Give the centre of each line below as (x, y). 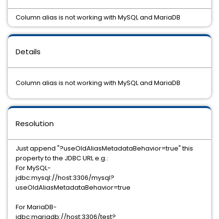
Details (28, 52)
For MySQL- (33, 168)
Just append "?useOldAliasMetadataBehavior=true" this (104, 148)
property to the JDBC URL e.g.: (62, 158)
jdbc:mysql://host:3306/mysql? (65, 178)
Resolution (35, 123)
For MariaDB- (36, 207)
